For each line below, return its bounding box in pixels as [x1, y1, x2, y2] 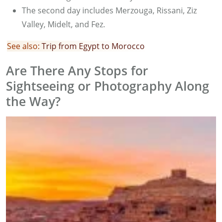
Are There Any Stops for [6, 61, 148, 79]
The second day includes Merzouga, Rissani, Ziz [22, 4, 197, 16]
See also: [7, 40, 40, 52]
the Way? [6, 92, 60, 110]
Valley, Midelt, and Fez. [22, 18, 105, 30]
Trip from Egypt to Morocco [42, 40, 145, 52]
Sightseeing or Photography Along [6, 77, 209, 94]
